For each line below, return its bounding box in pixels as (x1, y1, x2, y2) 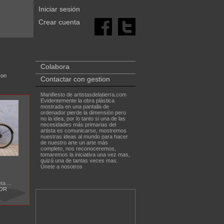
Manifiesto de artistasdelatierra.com (40, 91, 126, 97)
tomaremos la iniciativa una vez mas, (40, 151, 130, 157)
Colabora (40, 62, 69, 70)
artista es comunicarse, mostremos (40, 127, 126, 133)
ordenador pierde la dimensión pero (40, 109, 126, 115)
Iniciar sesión (38, 5, 80, 13)
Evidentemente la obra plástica (40, 97, 114, 103)
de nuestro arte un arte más (40, 139, 108, 145)
